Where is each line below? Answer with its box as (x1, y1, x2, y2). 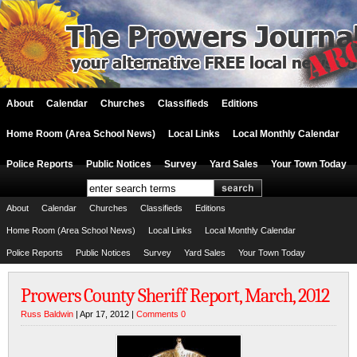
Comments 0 (136, 309, 186, 319)
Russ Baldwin (21, 309, 73, 319)
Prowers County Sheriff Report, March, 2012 (21, 284, 329, 307)
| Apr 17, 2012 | (73, 309, 136, 319)
